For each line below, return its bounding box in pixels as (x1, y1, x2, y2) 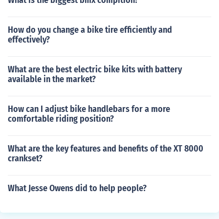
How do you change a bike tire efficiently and (8, 24, 172, 35)
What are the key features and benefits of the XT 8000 (8, 143, 203, 154)
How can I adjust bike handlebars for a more (8, 104, 170, 114)
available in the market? (8, 74, 96, 85)
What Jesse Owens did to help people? (8, 183, 147, 194)
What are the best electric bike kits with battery (8, 64, 182, 75)
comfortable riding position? (8, 113, 114, 124)
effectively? (8, 34, 50, 45)
